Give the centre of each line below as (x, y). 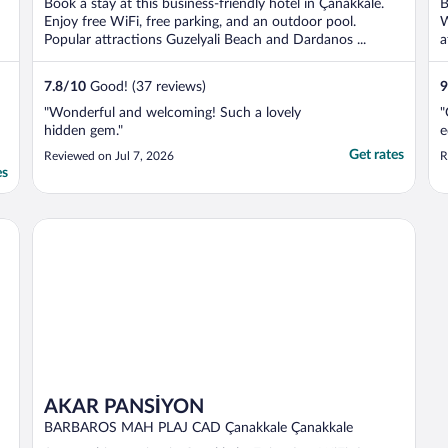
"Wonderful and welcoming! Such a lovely (172, 113)
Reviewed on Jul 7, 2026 (109, 156)
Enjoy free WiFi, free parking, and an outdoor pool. (200, 22)
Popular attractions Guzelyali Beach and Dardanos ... (205, 40)
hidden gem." (83, 131)
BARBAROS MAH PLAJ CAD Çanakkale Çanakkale (198, 427)
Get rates (376, 155)
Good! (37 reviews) (146, 87)
